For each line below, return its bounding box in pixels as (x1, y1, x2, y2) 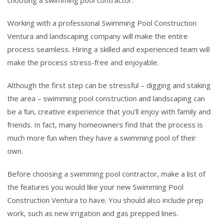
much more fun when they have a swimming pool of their (7, 132, 196, 143)
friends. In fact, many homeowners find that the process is (7, 119, 203, 129)
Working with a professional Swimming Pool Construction (7, 18, 197, 28)
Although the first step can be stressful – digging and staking (7, 80, 211, 90)
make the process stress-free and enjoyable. (7, 57, 159, 67)
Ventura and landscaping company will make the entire (7, 31, 188, 41)
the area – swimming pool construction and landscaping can (7, 93, 205, 103)
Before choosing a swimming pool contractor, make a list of (7, 168, 205, 179)
